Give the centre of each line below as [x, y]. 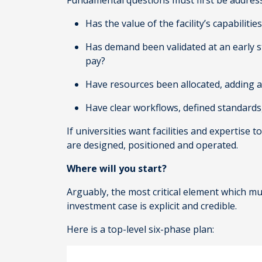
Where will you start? [118, 168]
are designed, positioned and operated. [154, 145]
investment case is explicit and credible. [154, 206]
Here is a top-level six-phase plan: [142, 229]
